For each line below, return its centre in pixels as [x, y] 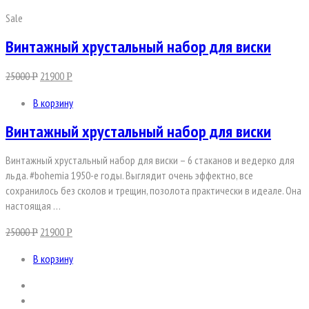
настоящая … [33, 206]
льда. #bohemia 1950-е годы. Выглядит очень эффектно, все [129, 176]
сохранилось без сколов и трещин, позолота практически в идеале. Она [153, 191]
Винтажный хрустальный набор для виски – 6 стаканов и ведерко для [150, 160]
